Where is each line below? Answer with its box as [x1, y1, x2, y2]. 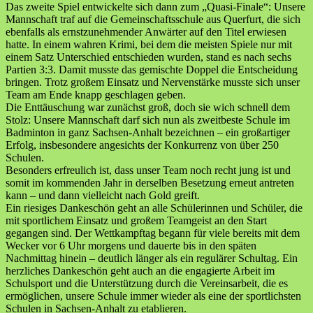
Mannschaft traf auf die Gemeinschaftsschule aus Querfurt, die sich [6, 13, 300, 25]
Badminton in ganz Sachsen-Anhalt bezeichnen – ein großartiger [6, 126, 290, 138]
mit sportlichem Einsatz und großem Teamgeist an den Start [6, 214, 267, 226]
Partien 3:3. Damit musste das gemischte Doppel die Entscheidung [6, 63, 298, 75]
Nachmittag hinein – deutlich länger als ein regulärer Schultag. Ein [6, 252, 298, 264]
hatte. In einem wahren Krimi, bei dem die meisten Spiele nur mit [6, 38, 292, 50]
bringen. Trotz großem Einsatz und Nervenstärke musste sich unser [6, 75, 300, 88]
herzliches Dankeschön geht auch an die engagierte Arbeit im [6, 264, 275, 277]
